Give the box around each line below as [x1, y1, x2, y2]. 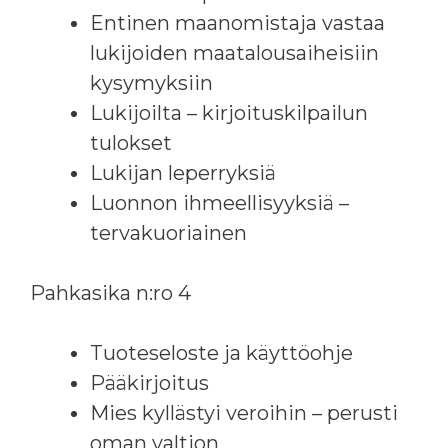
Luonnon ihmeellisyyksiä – [90, 190, 349, 215]
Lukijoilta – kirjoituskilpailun [90, 100, 368, 125]
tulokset [90, 130, 172, 155]
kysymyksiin [90, 70, 213, 95]
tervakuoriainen [90, 220, 247, 245]
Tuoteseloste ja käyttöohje [90, 340, 353, 365]
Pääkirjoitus [90, 370, 209, 395]
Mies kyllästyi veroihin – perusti [90, 400, 398, 425]
